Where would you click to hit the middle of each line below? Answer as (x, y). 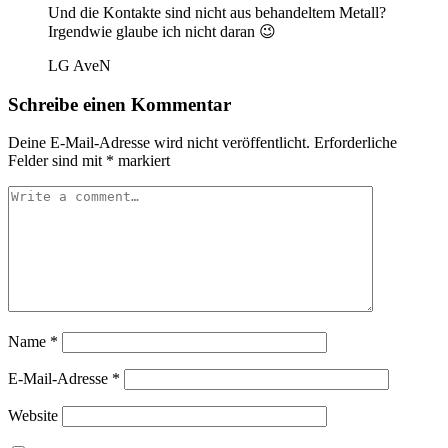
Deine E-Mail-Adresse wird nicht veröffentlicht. (159, 143)
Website (33, 416)
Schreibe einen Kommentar (119, 104)
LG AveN (79, 66)
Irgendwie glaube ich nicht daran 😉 (162, 32)
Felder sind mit (57, 161)
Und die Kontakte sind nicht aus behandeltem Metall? (217, 13)
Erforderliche (355, 143)
